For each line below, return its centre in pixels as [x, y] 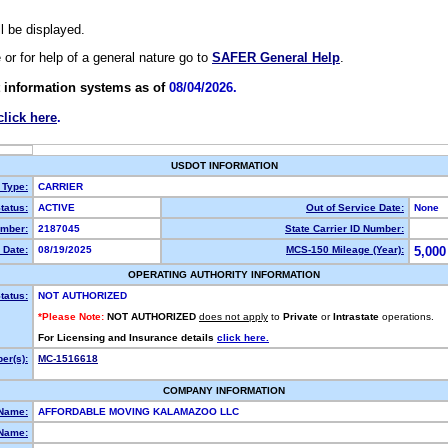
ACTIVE [59, 207]
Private [300, 316]
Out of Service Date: [355, 207]
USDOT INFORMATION [224, 165]
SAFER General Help [276, 58]
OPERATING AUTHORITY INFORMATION [224, 274]
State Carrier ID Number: [344, 228]
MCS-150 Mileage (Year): [345, 249]
